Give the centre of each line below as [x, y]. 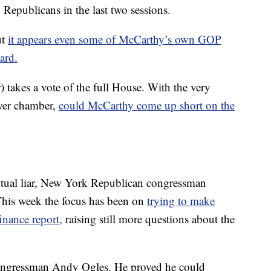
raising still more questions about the [149, 219]
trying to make [181, 201]
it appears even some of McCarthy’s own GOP [115, 39]
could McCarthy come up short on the [147, 105]
